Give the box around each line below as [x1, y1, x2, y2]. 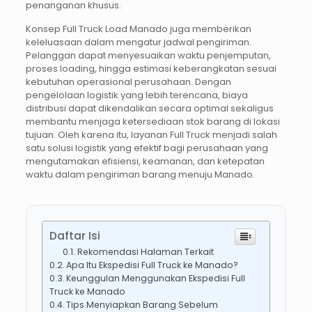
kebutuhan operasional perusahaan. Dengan [25, 75, 231, 88]
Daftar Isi [49, 228, 100, 243]
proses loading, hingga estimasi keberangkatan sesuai [25, 61, 276, 75]
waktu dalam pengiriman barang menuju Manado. [25, 167, 255, 181]
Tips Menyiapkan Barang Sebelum [66, 298, 219, 311]
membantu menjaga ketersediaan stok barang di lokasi [25, 114, 280, 128]
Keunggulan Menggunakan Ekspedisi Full [66, 272, 246, 284]
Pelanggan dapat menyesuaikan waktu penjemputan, [25, 48, 271, 62]
